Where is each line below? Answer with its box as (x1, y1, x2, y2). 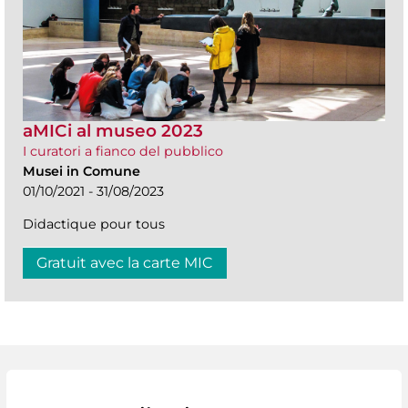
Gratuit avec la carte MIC (36, 253, 213, 271)
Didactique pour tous (23, 215, 165, 232)
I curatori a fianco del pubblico (23, 142, 223, 159)
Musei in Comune (23, 162, 140, 179)
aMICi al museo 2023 (23, 119, 203, 141)
